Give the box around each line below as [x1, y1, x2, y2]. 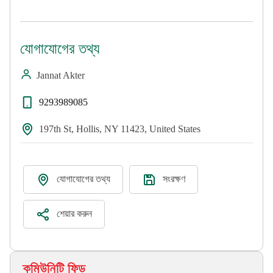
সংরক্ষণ [163, 173, 185, 184]
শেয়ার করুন [57, 208, 92, 219]
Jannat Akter [37, 69, 85, 80]
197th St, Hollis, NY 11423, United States [39, 123, 200, 134]
